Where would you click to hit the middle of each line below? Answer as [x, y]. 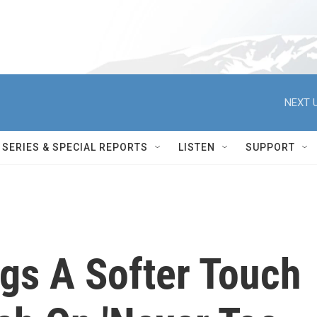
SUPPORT [270, 147]
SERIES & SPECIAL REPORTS [75, 147]
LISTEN [197, 147]
